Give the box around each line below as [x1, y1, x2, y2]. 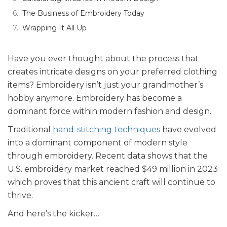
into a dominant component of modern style [8, 138, 187, 147]
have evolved [160, 125, 216, 134]
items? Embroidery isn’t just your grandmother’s [8, 80, 203, 90]
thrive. [8, 191, 33, 200]
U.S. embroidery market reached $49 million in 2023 [8, 164, 218, 174]
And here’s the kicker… [8, 209, 99, 218]
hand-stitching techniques [53, 125, 160, 134]
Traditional [8, 125, 53, 134]
